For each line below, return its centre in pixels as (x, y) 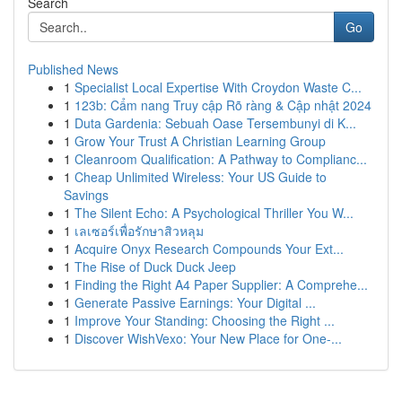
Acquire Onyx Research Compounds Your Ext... (209, 249)
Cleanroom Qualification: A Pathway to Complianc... (221, 159)
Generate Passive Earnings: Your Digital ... (195, 302)
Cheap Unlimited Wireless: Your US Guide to (201, 177)
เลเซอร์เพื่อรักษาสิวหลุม (139, 231)
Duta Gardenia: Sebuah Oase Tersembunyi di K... (215, 123)
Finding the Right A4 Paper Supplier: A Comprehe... (221, 284)
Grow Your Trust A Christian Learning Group (200, 141)
